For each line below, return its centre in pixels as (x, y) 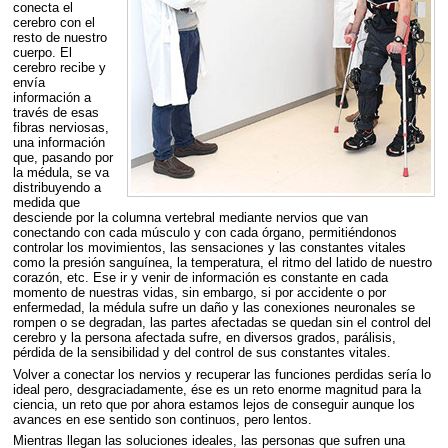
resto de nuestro (59, 38)
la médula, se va (60, 173)
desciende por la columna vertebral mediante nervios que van (190, 218)
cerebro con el (53, 23)
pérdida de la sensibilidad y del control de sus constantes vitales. (201, 353)
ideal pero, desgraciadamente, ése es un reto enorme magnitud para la (216, 389)
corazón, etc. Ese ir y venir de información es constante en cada (200, 278)
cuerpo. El (42, 53)
